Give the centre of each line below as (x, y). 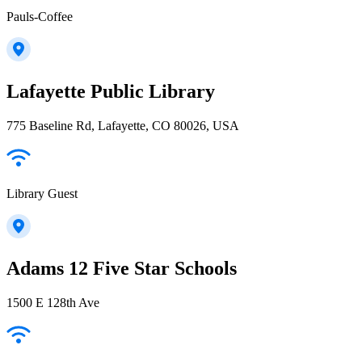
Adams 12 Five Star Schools (122, 268)
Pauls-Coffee (40, 16)
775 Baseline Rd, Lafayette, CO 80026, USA (123, 125)
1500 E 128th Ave (53, 302)
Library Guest (42, 193)
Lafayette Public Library (111, 91)
